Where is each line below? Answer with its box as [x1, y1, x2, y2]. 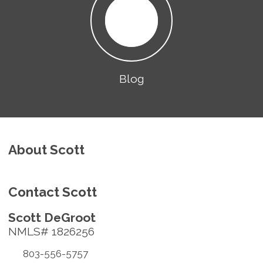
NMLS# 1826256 [8, 224, 95, 238]
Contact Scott [8, 184, 97, 200]
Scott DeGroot [8, 210, 96, 225]
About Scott [8, 142, 85, 157]
